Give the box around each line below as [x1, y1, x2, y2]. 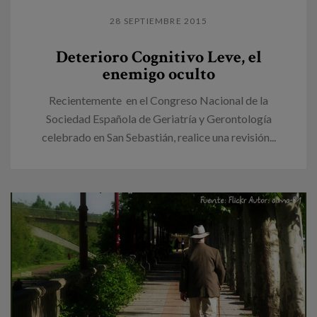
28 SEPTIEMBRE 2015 [110, 15, 207, 26]
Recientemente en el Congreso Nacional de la [49, 93, 268, 107]
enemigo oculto [102, 62, 215, 85]
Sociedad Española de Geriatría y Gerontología [45, 111, 272, 125]
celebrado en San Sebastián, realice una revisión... [41, 129, 276, 144]
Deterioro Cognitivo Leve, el [55, 45, 262, 68]
